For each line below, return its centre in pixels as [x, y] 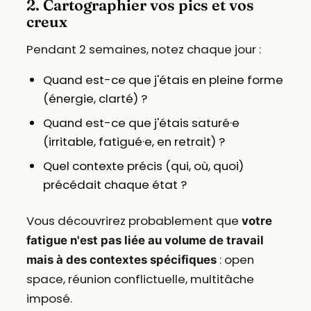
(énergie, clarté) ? [95, 99]
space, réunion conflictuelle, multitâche [140, 279]
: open [235, 260]
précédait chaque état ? [115, 185]
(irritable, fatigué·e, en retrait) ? [134, 142]
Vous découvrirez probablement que [134, 221]
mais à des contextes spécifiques [121, 260]
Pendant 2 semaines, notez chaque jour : [143, 50]
